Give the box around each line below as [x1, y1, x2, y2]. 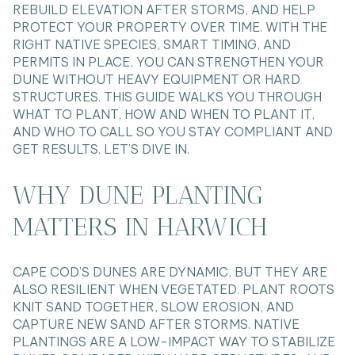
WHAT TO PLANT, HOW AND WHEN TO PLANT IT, [13, 106, 315, 122]
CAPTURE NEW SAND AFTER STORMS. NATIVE [13, 316, 300, 333]
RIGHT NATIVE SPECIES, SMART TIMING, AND [13, 36, 291, 52]
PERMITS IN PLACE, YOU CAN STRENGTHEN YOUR [13, 54, 324, 70]
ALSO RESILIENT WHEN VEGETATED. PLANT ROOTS [13, 281, 334, 298]
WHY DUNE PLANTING [13, 179, 263, 210]
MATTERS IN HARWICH [13, 211, 268, 242]
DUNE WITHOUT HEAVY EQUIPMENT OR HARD [13, 71, 300, 87]
